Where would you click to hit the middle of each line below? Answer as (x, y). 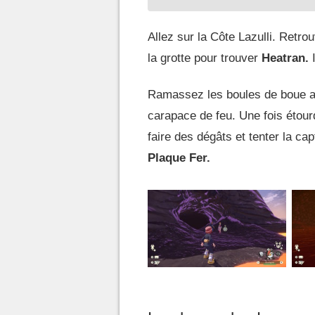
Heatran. (285, 58)
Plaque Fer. (179, 157)
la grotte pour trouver (205, 58)
